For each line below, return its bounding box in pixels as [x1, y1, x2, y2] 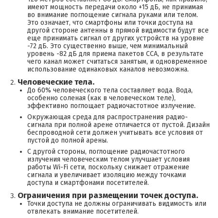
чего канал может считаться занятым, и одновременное [27, 57, 207, 66]
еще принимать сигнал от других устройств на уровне [27, 34, 204, 43]
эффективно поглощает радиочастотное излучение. [27, 102, 196, 110]
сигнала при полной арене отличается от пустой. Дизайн [27, 121, 210, 129]
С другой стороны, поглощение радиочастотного [27, 147, 185, 156]
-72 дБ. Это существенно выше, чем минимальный [27, 42, 188, 51]
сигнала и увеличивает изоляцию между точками [27, 171, 186, 180]
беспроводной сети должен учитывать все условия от [27, 128, 203, 137]
